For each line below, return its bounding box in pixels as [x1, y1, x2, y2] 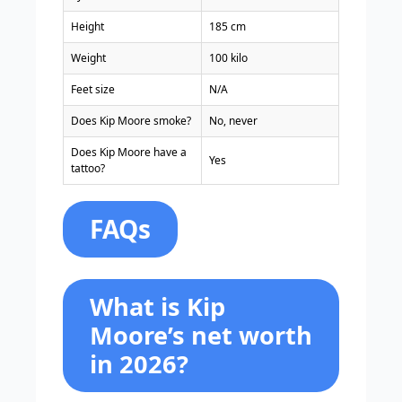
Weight [71, 50, 106, 66]
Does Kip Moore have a [71, 144, 187, 161]
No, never [209, 113, 258, 129]
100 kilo [209, 50, 248, 66]
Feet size [71, 82, 115, 98]
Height [71, 19, 104, 35]
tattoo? [71, 161, 105, 177]
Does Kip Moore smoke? [71, 113, 191, 129]
